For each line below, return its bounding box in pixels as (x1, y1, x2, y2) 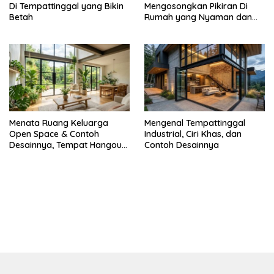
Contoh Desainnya (144, 139, 219, 151)
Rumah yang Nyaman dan (144, 11, 252, 23)
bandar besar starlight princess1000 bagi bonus (9, 209, 196, 221)
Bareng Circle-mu (9, 150, 80, 162)
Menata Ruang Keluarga (9, 117, 108, 129)
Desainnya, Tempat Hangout (9, 139, 125, 151)
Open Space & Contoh (9, 128, 99, 140)
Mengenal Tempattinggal (144, 117, 245, 129)
